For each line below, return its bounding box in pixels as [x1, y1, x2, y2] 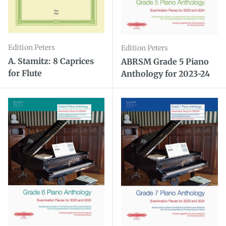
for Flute [8, 68, 42, 78]
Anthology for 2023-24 [121, 69, 210, 79]
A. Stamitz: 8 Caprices [8, 55, 94, 66]
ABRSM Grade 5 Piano [121, 56, 209, 67]
